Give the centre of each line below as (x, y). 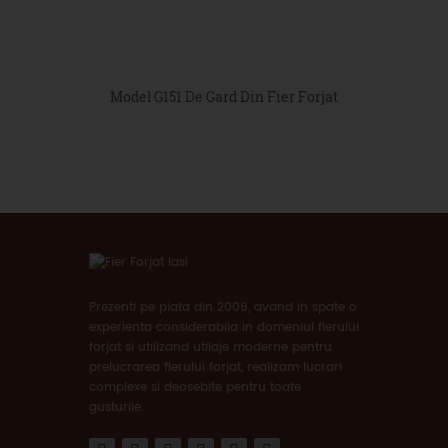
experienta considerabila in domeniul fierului (224, 327)
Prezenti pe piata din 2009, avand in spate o (223, 307)
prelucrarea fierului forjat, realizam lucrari (215, 367)
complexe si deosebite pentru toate (195, 387)
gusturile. (116, 407)
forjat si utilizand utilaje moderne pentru (210, 347)
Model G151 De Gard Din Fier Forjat (224, 96)
